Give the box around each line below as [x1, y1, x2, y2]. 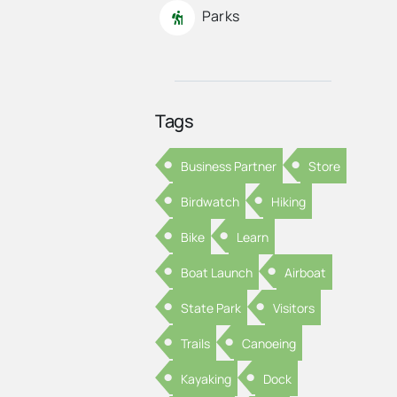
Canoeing [242, 334, 297, 352]
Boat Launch [180, 263, 253, 281]
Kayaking [180, 370, 231, 387]
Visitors [273, 299, 315, 316]
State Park [180, 299, 241, 316]
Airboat [284, 263, 327, 281]
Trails [180, 334, 210, 352]
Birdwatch [180, 192, 239, 210]
